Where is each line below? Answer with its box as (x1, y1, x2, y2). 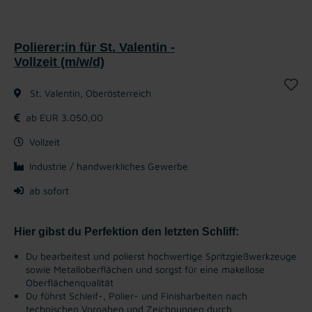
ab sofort (29, 184, 69, 196)
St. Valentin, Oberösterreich (27, 86, 151, 99)
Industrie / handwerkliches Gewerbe (29, 159, 188, 172)
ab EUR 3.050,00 (26, 111, 103, 123)
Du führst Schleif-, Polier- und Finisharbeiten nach (26, 289, 247, 302)
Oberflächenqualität (26, 276, 114, 288)
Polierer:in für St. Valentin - (14, 40, 175, 54)
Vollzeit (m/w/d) (14, 54, 104, 69)
